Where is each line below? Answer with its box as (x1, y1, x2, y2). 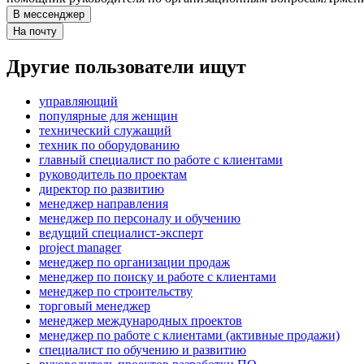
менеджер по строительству (39, 284, 193, 299)
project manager (39, 240, 121, 255)
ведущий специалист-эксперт (39, 226, 203, 240)
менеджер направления (39, 197, 168, 211)
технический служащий (39, 123, 171, 138)
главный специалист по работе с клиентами (39, 153, 283, 167)
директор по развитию (39, 182, 164, 197)
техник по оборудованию (39, 138, 180, 153)
